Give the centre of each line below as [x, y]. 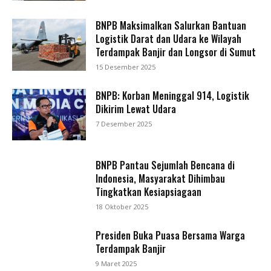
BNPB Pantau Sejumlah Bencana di [165, 165]
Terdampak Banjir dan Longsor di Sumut [176, 52]
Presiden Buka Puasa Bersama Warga [171, 235]
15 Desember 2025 [126, 67]
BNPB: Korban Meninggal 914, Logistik [173, 95]
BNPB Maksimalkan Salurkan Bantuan [171, 25]
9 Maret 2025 [116, 263]
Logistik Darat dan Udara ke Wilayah [169, 38]
